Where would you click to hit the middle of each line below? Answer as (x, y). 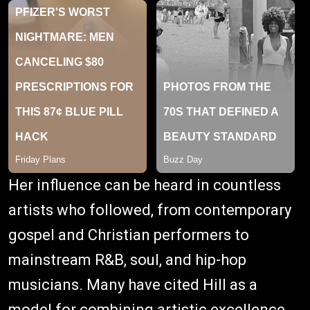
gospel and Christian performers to (129, 235)
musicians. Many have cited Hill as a (133, 284)
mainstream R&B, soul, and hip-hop (127, 259)
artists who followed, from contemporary (150, 210)
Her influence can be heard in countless (145, 185)
